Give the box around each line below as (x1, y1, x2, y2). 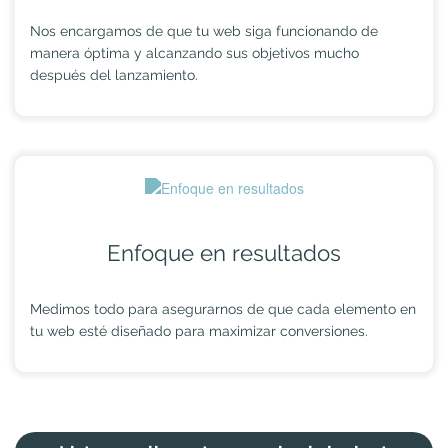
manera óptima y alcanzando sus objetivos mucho (30, 44, 359, 61)
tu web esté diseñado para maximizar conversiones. (30, 323, 368, 340)
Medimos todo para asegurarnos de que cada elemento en (30, 301, 416, 318)
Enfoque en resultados (107, 240, 341, 267)
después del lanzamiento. (30, 66, 198, 83)
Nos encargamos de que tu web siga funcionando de (30, 22, 378, 39)
